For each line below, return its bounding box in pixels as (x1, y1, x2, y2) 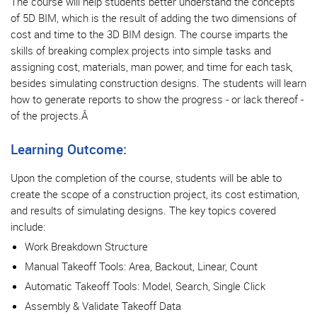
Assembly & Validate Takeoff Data (25, 298, 181, 313)
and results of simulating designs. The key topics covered (11, 202, 276, 217)
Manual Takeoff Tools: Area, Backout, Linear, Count (25, 258, 258, 273)
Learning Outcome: (11, 139, 127, 158)
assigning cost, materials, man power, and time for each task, (11, 59, 293, 74)
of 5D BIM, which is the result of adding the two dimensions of (11, 10, 296, 25)
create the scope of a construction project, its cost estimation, (11, 186, 299, 201)
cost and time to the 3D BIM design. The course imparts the (11, 26, 288, 41)
